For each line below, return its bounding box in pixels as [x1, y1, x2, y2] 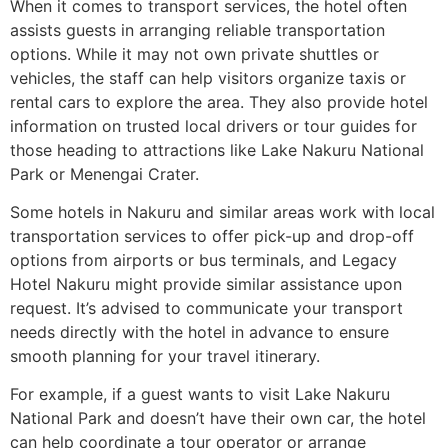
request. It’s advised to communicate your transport [10, 298, 403, 319]
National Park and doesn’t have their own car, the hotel [10, 408, 426, 429]
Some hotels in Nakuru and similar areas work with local [10, 202, 435, 223]
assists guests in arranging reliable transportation [10, 19, 385, 40]
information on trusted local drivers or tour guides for [10, 115, 417, 136]
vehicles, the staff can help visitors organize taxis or [10, 67, 406, 88]
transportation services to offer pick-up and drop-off [10, 226, 414, 247]
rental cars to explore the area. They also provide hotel [10, 91, 428, 112]
